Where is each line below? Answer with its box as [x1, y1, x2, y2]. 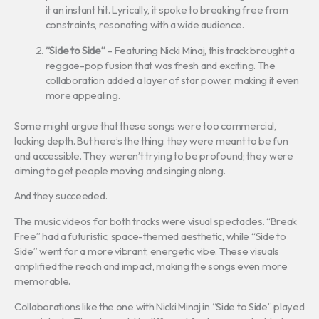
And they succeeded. [14, 189, 108, 203]
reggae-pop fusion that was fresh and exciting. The [45, 58, 276, 73]
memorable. [14, 274, 70, 288]
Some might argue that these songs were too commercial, [14, 118, 276, 132]
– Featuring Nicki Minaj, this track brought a [105, 43, 295, 58]
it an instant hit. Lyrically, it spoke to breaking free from [45, 3, 288, 17]
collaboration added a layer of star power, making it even [45, 73, 299, 88]
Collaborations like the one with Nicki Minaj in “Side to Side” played [14, 299, 305, 313]
